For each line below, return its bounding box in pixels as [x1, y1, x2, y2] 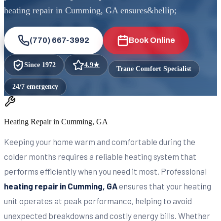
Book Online [129, 36, 175, 44]
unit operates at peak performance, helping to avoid [4, 195, 192, 206]
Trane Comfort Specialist [116, 65, 191, 73]
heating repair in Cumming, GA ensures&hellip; [4, 5, 177, 15]
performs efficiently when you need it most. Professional [4, 166, 207, 176]
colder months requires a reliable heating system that [4, 151, 196, 161]
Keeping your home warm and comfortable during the [4, 136, 195, 147]
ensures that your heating [117, 181, 211, 191]
